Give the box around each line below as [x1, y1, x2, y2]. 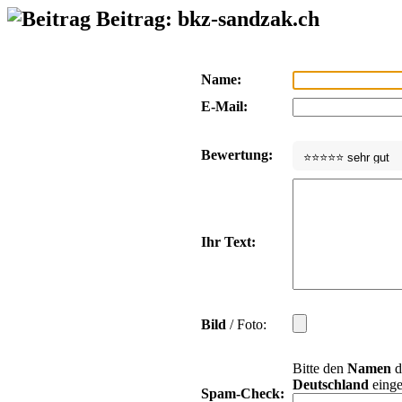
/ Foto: [226, 316, 267, 332]
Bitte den [293, 360, 347, 376]
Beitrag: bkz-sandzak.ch [91, 7, 319, 31]
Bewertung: [201, 146, 273, 162]
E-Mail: [201, 98, 248, 114]
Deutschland [293, 376, 369, 392]
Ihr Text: [201, 233, 256, 249]
